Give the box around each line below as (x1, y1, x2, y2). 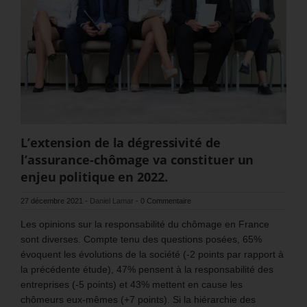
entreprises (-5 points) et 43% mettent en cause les (21, 278, 243, 290)
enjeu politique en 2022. (21, 168, 168, 185)
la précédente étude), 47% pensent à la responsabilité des (21, 263, 273, 275)
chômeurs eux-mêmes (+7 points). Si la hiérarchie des (21, 293, 256, 305)
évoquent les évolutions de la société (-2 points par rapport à (21, 248, 284, 260)
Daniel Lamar (90, 196, 134, 205)
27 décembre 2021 (21, 196, 83, 205)
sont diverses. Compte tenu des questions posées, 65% (21, 233, 262, 245)
